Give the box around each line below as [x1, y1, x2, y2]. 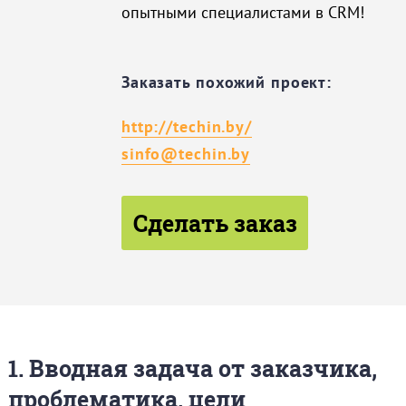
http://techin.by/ [121, 115, 252, 137]
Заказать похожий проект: [121, 72, 333, 93]
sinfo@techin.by [121, 142, 251, 164]
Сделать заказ [132, 207, 297, 238]
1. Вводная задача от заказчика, [7, 353, 377, 383]
